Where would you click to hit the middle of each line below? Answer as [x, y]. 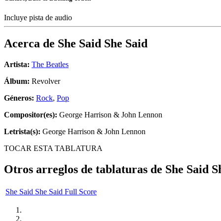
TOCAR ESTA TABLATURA [53, 148]
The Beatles [50, 65]
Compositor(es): [31, 115]
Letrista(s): [22, 132]
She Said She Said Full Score [51, 191]
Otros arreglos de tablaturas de [85, 169]
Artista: [17, 65]
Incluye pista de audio [39, 18]
